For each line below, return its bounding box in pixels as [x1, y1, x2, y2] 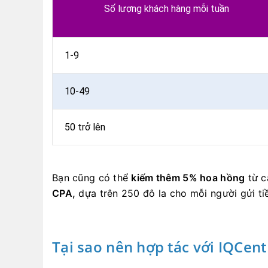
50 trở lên [65, 121, 105, 133]
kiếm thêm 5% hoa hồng [131, 172, 245, 184]
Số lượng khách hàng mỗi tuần [104, 3, 229, 15]
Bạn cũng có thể [52, 172, 132, 184]
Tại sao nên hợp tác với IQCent [52, 237, 267, 257]
